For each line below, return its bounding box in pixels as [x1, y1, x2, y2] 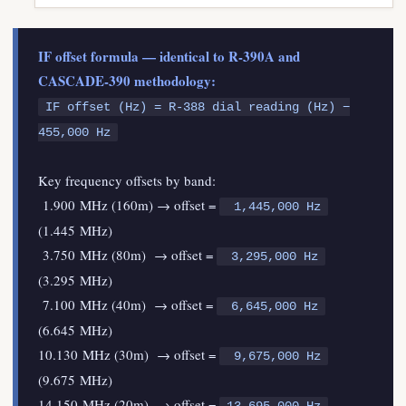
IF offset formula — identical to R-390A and [38, 46, 300, 66]
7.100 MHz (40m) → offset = [38, 295, 217, 314]
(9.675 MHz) [38, 371, 112, 389]
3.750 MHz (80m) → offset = [38, 246, 217, 264]
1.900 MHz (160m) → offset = [38, 196, 219, 214]
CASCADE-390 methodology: [38, 71, 216, 91]
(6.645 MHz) [38, 321, 112, 339]
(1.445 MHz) [38, 221, 112, 239]
